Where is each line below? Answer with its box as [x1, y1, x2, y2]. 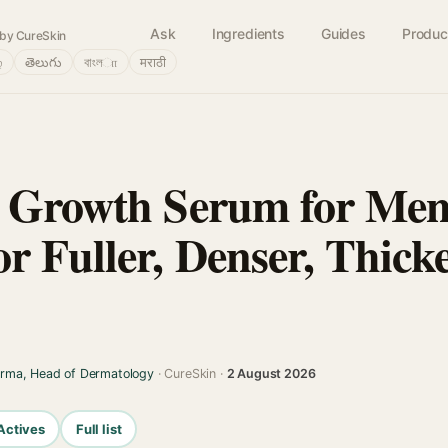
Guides [320, 25, 366, 42]
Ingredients [211, 25, 285, 42]
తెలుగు [25, 54, 62, 70]
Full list [75, 420, 122, 437]
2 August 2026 [226, 366, 316, 381]
